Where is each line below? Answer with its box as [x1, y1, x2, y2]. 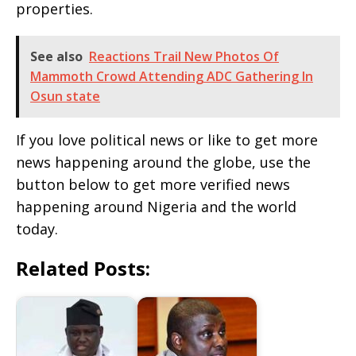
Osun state [30, 87, 100, 106]
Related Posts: [16, 255, 150, 282]
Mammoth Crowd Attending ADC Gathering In [30, 68, 313, 86]
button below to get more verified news [16, 175, 290, 195]
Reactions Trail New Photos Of [89, 48, 279, 66]
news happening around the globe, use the [16, 153, 311, 172]
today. [16, 219, 58, 239]
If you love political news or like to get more [16, 130, 318, 150]
